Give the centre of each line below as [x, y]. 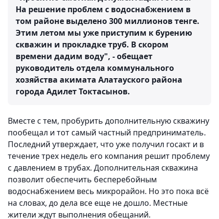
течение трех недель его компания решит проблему [109, 156]
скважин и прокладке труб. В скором [92, 45]
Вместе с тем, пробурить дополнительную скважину [109, 121]
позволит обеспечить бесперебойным [82, 180]
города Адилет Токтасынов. [73, 92]
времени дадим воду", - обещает [84, 56]
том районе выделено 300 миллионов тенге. [108, 21]
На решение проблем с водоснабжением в [103, 10]
